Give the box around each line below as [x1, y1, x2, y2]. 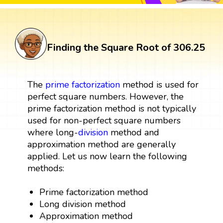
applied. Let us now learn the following [27, 150, 187, 162]
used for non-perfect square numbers [27, 114, 181, 126]
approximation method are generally [27, 138, 176, 150]
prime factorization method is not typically [27, 102, 196, 114]
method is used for [119, 78, 199, 91]
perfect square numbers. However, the [27, 90, 184, 103]
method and [108, 126, 159, 138]
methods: [27, 162, 64, 174]
